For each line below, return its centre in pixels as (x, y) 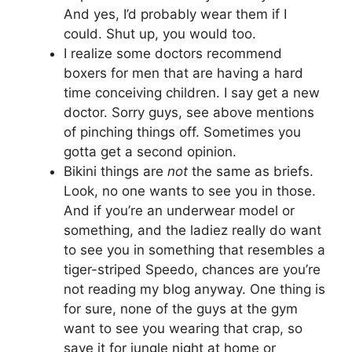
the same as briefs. (251, 171)
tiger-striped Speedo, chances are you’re (192, 269)
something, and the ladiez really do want (192, 230)
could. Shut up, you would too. (160, 33)
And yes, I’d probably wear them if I (175, 14)
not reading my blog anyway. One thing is (194, 289)
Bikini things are (115, 171)
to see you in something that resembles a (194, 249)
